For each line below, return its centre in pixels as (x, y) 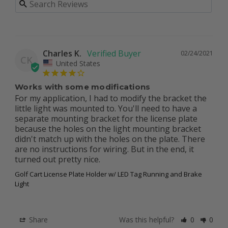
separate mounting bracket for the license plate (106, 118)
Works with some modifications (83, 87)
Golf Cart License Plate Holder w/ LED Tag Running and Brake (108, 174)
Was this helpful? (148, 219)
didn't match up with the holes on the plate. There (110, 139)
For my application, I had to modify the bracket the (111, 98)
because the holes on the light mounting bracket (108, 129)
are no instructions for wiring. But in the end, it (104, 149)
